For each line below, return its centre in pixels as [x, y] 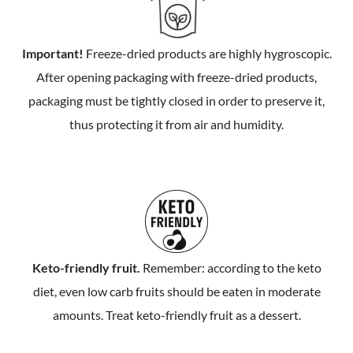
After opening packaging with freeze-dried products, [176, 77]
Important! [52, 54]
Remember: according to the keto [230, 267]
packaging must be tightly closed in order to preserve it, [176, 101]
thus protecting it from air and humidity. [176, 124]
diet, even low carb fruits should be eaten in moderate [176, 291]
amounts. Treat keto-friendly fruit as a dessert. [176, 314]
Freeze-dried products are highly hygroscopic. [207, 54]
